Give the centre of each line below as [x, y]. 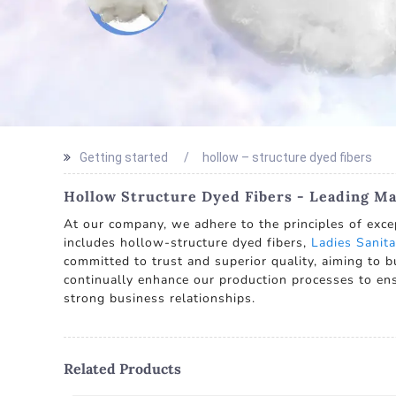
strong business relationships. [160, 298]
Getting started [124, 157]
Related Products [122, 369]
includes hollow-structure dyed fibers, [187, 243]
